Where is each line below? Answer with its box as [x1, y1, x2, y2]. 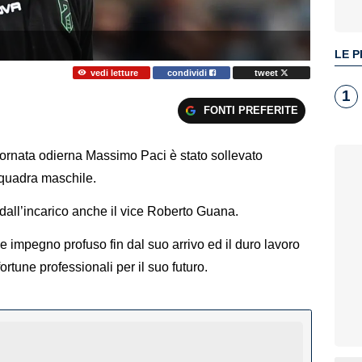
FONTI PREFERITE [203, 103, 298, 116]
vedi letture [90, 67, 138, 78]
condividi [167, 67, 210, 78]
